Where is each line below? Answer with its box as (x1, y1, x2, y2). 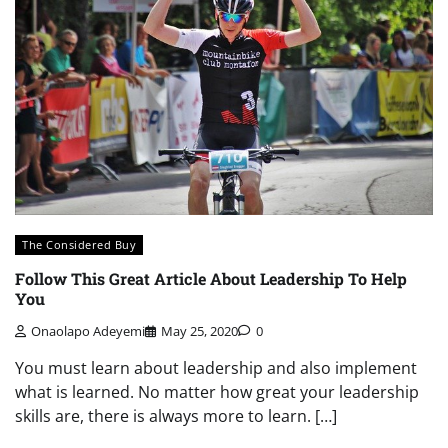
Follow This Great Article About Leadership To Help (15, 267, 407, 289)
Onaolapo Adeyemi (31, 322, 145, 340)
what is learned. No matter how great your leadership (15, 381, 419, 403)
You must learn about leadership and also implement (15, 357, 417, 379)
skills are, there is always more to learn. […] (15, 405, 337, 427)
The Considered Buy (22, 237, 136, 253)
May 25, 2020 (161, 322, 238, 340)
